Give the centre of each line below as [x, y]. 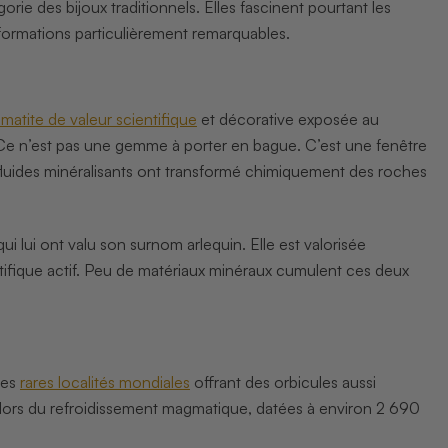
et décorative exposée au [287, 118]
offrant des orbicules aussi [282, 381]
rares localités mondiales [104, 381]
